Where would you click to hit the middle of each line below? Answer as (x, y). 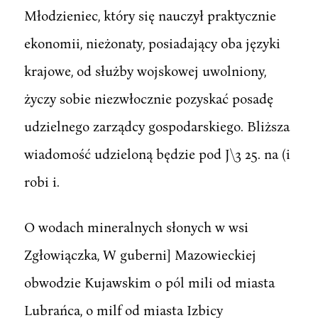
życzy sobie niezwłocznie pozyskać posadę (148, 98)
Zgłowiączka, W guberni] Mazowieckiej (140, 254)
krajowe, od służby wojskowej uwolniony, (145, 70)
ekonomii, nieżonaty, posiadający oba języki (152, 43)
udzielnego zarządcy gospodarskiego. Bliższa (157, 126)
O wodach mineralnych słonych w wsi (136, 226)
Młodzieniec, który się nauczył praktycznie (150, 15)
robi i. (42, 181)
